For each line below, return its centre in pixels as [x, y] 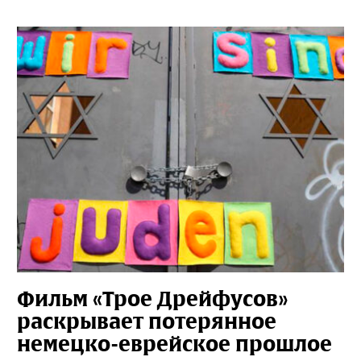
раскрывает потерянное [147, 321]
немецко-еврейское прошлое [174, 344]
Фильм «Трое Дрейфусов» [152, 299]
